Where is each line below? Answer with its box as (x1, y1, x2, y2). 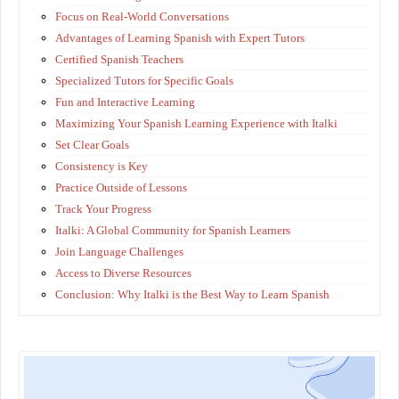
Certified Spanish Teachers (55, 52, 183, 66)
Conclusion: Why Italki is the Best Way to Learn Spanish (55, 287, 330, 301)
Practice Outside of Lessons (55, 180, 187, 194)
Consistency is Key (55, 159, 148, 173)
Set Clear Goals (55, 137, 129, 151)
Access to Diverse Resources (55, 265, 191, 280)
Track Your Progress (55, 201, 151, 216)
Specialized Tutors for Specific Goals (55, 73, 233, 87)
